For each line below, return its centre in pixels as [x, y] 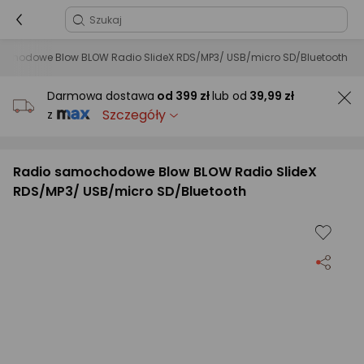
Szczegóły [134, 115]
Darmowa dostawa [101, 96]
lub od [230, 96]
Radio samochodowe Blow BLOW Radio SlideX [165, 172]
